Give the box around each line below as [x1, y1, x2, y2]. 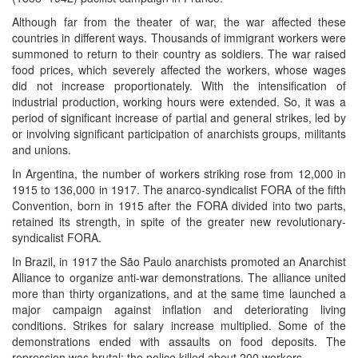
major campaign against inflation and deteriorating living [12, 300, 346, 317]
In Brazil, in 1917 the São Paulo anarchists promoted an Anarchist [12, 253, 346, 269]
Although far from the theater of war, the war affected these [12, 13, 346, 30]
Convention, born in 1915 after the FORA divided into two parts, [12, 197, 346, 213]
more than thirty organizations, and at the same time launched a [12, 284, 346, 301]
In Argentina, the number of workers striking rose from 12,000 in [12, 165, 346, 181]
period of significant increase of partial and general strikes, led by [12, 109, 346, 125]
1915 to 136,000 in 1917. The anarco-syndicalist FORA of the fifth [12, 181, 346, 197]
